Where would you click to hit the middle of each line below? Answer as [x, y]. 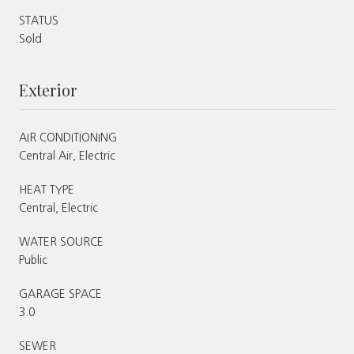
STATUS [39, 20]
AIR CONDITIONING [68, 137]
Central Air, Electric [67, 155]
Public [33, 260]
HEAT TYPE [47, 189]
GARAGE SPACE [60, 294]
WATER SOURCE [61, 241]
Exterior [48, 89]
